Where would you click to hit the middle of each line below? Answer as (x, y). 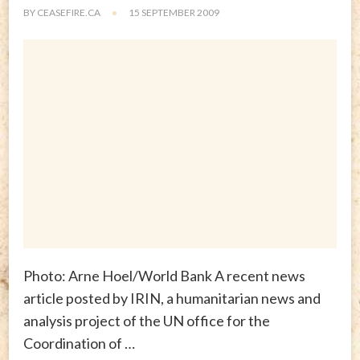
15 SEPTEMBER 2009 (174, 13)
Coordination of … (79, 344)
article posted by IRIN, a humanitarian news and (172, 299)
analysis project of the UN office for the (147, 321)
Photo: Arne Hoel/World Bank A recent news (164, 276)
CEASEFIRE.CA (69, 13)
